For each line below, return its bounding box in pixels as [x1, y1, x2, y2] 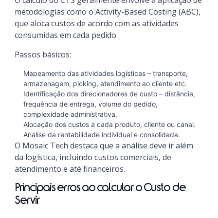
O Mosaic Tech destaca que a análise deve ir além [15, 140, 193, 151]
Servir [15, 197, 40, 206]
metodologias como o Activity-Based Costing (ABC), [15, 6, 200, 17]
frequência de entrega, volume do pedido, [23, 100, 158, 108]
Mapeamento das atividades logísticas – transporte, [23, 69, 188, 77]
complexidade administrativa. [23, 110, 117, 118]
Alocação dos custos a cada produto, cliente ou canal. [23, 120, 196, 128]
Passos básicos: [15, 49, 71, 60]
